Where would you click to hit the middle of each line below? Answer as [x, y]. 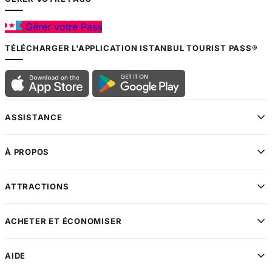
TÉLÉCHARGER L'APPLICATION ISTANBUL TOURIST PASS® [131, 48]
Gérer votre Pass [62, 27]
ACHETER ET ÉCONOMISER [63, 221]
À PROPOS [27, 152]
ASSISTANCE [34, 117]
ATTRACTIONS [37, 187]
